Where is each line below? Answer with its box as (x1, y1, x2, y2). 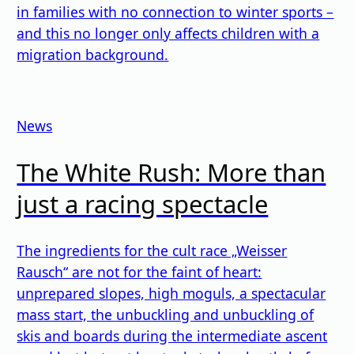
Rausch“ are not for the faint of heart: (17, 262, 262, 281)
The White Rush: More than (17, 156, 326, 190)
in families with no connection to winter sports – (17, 2, 334, 22)
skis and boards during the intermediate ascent (17, 326, 328, 345)
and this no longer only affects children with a (17, 24, 320, 43)
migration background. (17, 45, 169, 65)
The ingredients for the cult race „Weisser (17, 240, 288, 260)
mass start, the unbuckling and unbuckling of (17, 304, 314, 324)
